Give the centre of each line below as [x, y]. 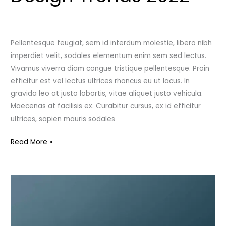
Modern [23, 181]
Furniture [25, 193]
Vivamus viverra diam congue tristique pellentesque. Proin [110, 69]
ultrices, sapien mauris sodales [63, 119]
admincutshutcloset [175, 25]
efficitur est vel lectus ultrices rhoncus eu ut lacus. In [100, 81]
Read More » [32, 142]
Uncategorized [108, 25]
